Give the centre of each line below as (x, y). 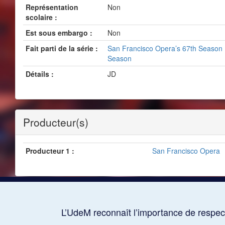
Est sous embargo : (59, 33)
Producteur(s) (56, 122)
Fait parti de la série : (62, 48)
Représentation (52, 7)
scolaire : (41, 17)
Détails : (40, 74)
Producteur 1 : (50, 151)
